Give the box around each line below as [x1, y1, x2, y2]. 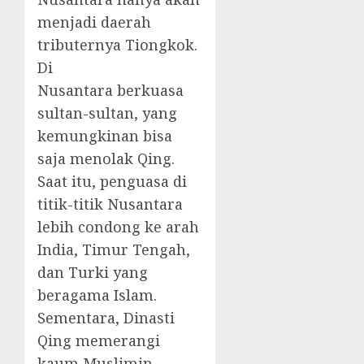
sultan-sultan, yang [37, 103, 177, 123]
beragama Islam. [37, 285, 157, 305]
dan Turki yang [37, 262, 148, 283]
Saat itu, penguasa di [37, 171, 187, 192]
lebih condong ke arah [37, 217, 199, 237]
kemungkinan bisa [37, 126, 172, 146]
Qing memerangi [37, 331, 160, 351]
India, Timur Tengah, [37, 240, 190, 260]
